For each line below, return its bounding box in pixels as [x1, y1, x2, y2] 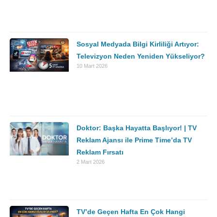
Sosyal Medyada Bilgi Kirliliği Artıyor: [77, 40, 200, 48]
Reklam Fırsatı [77, 148, 124, 156]
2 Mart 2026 [77, 158, 105, 165]
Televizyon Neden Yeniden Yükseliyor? [77, 52, 205, 61]
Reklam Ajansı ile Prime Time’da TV [77, 136, 192, 144]
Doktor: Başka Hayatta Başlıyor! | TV [77, 124, 197, 132]
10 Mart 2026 [77, 63, 108, 69]
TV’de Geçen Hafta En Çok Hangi [77, 207, 186, 216]
